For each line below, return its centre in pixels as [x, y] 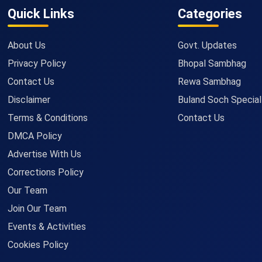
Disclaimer [29, 100]
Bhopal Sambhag [212, 63]
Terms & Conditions [48, 118]
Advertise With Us [45, 154]
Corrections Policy [46, 172]
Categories [210, 14]
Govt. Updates [208, 45]
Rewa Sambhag [210, 82]
